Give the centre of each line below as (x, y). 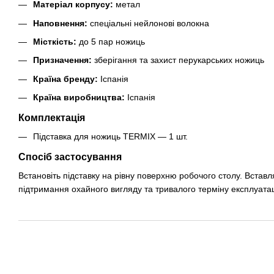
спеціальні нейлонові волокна (148, 23)
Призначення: (62, 60)
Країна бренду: (65, 79)
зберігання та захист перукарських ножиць (178, 60)
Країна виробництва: (79, 98)
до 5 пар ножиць (111, 42)
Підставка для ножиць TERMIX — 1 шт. (110, 137)
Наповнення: (60, 23)
